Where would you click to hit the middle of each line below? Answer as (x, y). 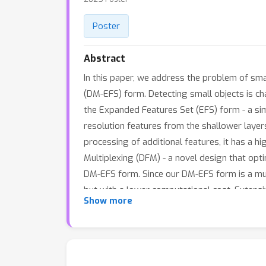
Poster (106, 26)
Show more (108, 201)
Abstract (104, 58)
